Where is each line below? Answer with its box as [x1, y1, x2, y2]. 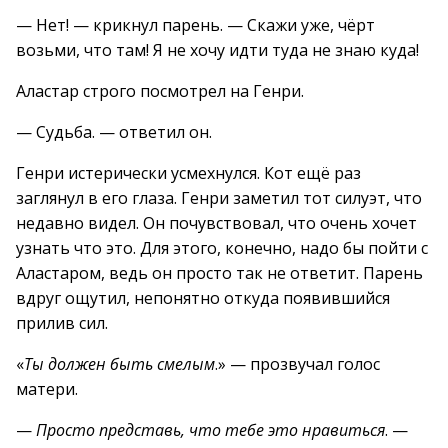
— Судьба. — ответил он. [16, 121, 212, 143]
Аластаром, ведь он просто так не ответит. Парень [16, 262, 423, 284]
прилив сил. [16, 312, 108, 334]
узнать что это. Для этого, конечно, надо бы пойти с [16, 237, 428, 259]
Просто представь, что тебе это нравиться [36, 419, 385, 441]
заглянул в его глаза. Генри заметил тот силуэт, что [16, 187, 422, 209]
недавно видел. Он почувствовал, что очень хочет [16, 212, 417, 234]
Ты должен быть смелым [24, 353, 215, 375]
